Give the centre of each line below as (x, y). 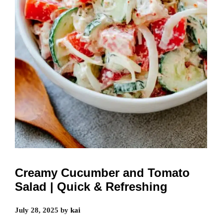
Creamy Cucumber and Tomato (102, 172)
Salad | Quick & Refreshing (91, 186)
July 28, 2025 (37, 210)
